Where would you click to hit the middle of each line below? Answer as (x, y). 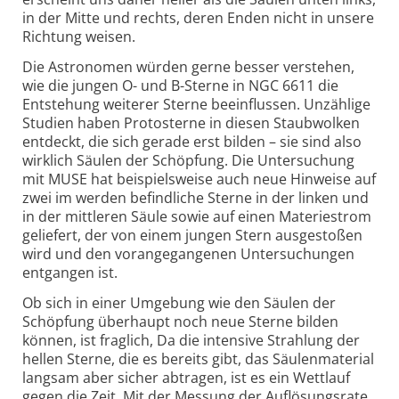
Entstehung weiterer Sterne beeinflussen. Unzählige (196, 105)
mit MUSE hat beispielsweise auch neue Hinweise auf (199, 179)
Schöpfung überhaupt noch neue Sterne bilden (180, 322)
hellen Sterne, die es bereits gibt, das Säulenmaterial (198, 359)
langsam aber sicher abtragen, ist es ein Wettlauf (186, 378)
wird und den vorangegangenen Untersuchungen (188, 254)
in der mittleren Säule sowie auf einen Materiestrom (197, 217)
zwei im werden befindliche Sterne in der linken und (195, 198)
